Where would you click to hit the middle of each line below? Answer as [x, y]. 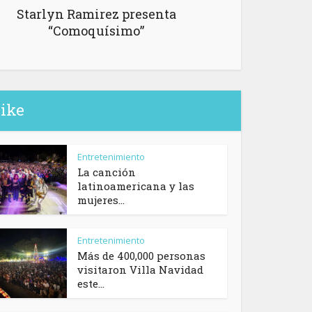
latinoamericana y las [136, 186]
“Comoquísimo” [96, 31]
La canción [107, 172]
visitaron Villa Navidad [140, 270]
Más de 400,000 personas [141, 256]
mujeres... [101, 200]
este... [91, 284]
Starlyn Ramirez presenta [96, 14]
